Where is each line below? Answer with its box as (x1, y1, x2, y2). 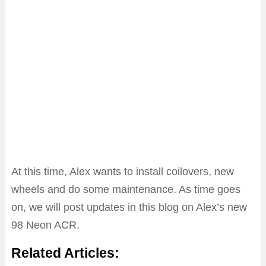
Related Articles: (11, 245, 119, 261)
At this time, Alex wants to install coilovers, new (11, 165, 234, 178)
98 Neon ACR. (11, 218, 80, 231)
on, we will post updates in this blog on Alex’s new (11, 201, 247, 213)
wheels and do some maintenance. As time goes (11, 183, 240, 195)
